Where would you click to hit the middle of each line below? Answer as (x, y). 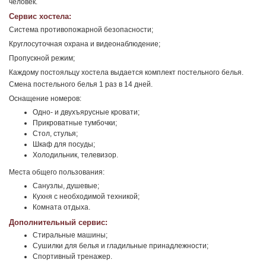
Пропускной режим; (42, 58)
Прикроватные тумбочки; (75, 123)
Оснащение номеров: (45, 99)
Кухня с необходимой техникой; (86, 197)
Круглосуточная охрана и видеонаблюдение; (85, 44)
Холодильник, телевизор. (75, 155)
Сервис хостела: (40, 16)
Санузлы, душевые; (66, 186)
